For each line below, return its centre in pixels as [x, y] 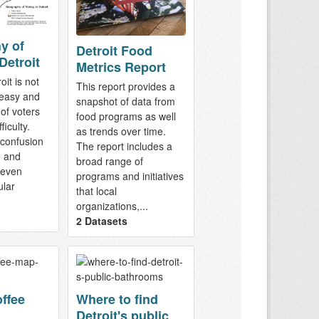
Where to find [117, 299]
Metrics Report [121, 67]
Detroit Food [114, 50]
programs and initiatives [130, 176]
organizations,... [112, 205]
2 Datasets [101, 220]
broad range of [109, 161]
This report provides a [125, 86]
